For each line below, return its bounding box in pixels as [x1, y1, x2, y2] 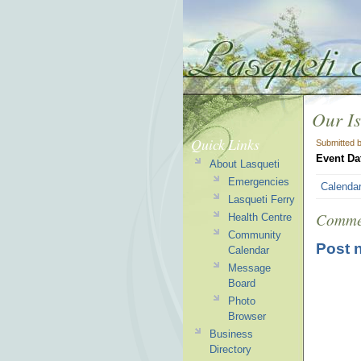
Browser [227, 310, 266, 322]
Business [209, 328, 253, 340]
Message [227, 262, 271, 274]
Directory [209, 343, 251, 355]
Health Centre [227, 211, 292, 223]
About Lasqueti [209, 158, 280, 170]
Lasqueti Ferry [227, 193, 295, 205]
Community [227, 229, 281, 241]
